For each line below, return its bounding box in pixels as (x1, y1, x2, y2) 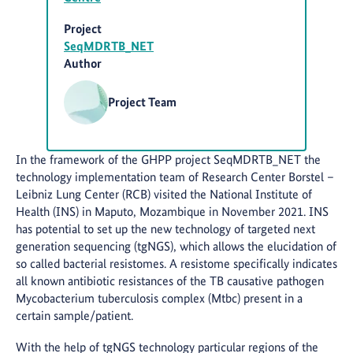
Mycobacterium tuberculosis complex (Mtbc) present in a (16, 291, 303, 307)
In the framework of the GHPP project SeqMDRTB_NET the (16, 152, 321, 168)
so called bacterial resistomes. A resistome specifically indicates (16, 256, 337, 272)
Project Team (108, 95, 176, 110)
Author (64, 56, 102, 72)
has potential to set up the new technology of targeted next (16, 221, 315, 237)
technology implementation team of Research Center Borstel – (16, 169, 334, 185)
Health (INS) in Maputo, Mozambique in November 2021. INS (16, 204, 329, 220)
